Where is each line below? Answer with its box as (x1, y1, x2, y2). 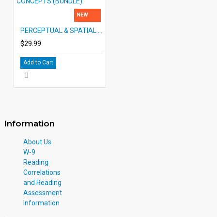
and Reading (23, 178, 62, 186)
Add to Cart (23, 59, 53, 66)
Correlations (23, 168, 61, 176)
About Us (23, 138, 51, 146)
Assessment (23, 188, 62, 197)
